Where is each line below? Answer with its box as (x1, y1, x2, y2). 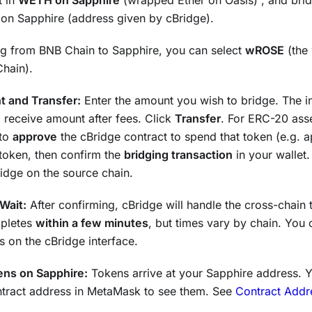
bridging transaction (124, 148, 233, 162)
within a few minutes (36, 216, 148, 231)
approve (13, 130, 57, 144)
